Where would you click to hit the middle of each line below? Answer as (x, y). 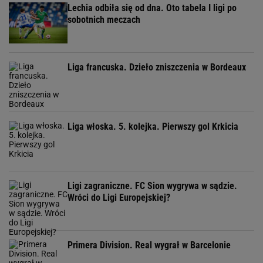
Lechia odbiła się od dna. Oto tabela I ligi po (152, 8)
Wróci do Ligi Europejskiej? (119, 198)
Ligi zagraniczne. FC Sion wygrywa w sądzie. (152, 186)
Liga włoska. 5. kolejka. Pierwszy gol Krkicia (153, 127)
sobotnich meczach (104, 20)
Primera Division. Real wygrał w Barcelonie (149, 245)
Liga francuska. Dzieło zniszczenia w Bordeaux (157, 67)
